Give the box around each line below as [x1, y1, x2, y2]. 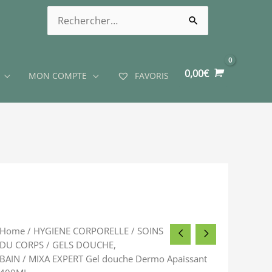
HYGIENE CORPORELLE [33, 225, 129, 237]
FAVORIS [132, 69, 169, 81]
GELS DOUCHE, [52, 239, 117, 251]
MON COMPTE [28, 69, 87, 81]
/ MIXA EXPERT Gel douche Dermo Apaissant [20, 253, 208, 265]
